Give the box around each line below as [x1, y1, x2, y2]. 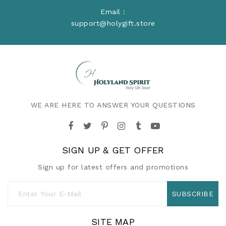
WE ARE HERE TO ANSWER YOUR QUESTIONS [30, 100, 196, 109]
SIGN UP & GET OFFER [62, 144, 164, 155]
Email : [100, 7, 126, 16]
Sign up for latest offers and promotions [38, 162, 188, 171]
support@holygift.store [71, 19, 155, 27]
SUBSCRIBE [172, 190, 213, 198]
